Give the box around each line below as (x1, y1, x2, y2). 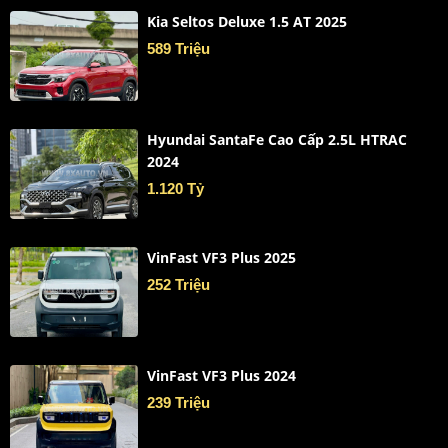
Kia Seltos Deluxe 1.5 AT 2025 (146, 12, 347, 31)
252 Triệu (146, 276, 210, 293)
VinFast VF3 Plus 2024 (146, 366, 296, 385)
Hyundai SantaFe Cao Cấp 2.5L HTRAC (146, 130, 407, 149)
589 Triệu (146, 40, 210, 57)
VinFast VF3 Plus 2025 (146, 248, 296, 267)
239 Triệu (146, 394, 210, 411)
